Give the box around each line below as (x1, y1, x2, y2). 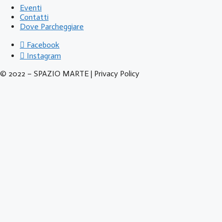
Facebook (27, 40, 59, 50)
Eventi (20, 3, 42, 13)
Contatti (20, 12, 49, 22)
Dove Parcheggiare (20, 22, 84, 32)
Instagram (27, 51, 61, 61)
